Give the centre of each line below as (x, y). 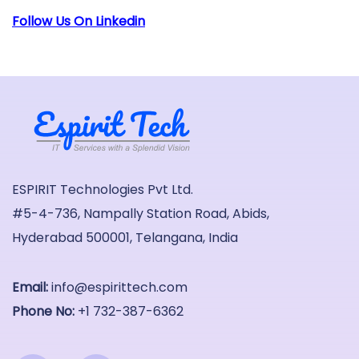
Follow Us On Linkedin (79, 21)
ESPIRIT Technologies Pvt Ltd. (103, 189)
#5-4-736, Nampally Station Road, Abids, (141, 213)
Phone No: (43, 311)
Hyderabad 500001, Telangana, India (125, 237)
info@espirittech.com (119, 287)
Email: (30, 287)
